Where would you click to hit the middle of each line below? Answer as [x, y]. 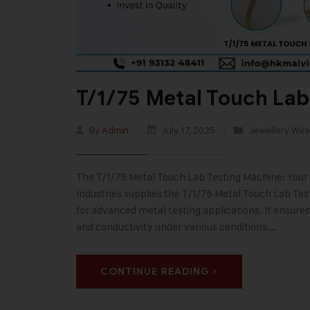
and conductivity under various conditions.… [176, 227]
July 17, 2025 [188, 130]
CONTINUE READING [155, 272]
